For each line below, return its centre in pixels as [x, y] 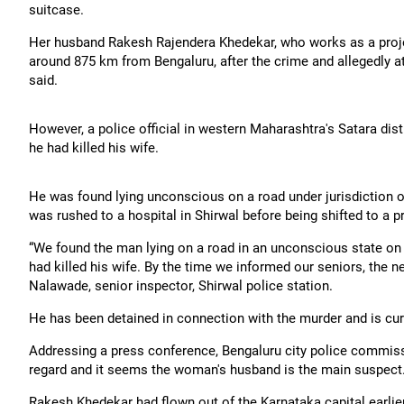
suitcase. [56, 10]
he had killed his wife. [94, 148]
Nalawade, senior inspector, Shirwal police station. [181, 286]
